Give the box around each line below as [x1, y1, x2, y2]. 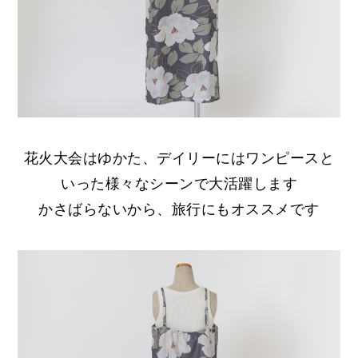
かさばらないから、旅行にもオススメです [38, 201, 320, 217]
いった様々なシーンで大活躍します [61, 175, 297, 192]
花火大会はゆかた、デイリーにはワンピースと [23, 149, 335, 166]
